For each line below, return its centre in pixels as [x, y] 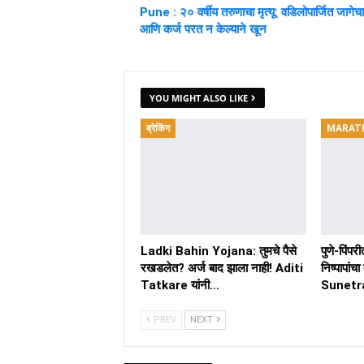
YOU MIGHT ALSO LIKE [199, 98]
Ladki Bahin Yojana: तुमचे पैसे [219, 251]
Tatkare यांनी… [180, 286]
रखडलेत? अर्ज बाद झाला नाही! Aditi [222, 269]
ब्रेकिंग [158, 129]
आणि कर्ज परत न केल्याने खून [203, 30]
